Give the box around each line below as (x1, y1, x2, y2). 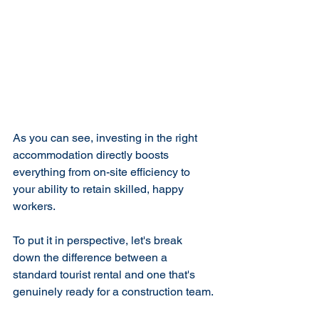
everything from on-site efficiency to (13, 164, 193, 179)
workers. (13, 199, 56, 213)
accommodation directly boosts (13, 147, 172, 162)
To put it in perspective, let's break (13, 233, 185, 247)
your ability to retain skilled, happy (13, 182, 187, 196)
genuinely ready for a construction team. (13, 284, 214, 298)
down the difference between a (13, 250, 170, 264)
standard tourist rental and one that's (13, 267, 198, 281)
